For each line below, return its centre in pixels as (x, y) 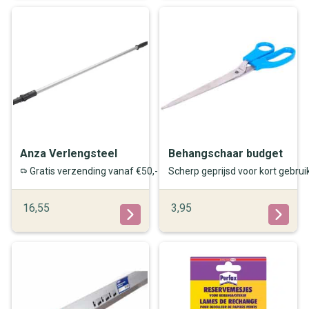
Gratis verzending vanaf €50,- (92, 171)
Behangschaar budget (225, 153)
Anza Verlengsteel (69, 153)
